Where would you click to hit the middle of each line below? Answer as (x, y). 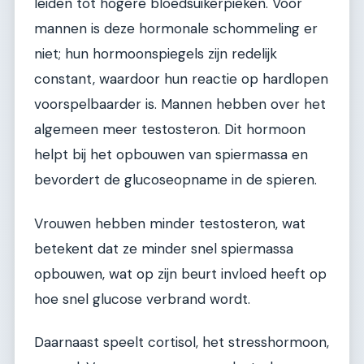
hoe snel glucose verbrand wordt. (142, 299)
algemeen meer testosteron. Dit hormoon (170, 130)
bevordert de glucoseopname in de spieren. (175, 180)
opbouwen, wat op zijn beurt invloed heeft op (180, 273)
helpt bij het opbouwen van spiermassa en (171, 155)
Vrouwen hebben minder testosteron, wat (170, 223)
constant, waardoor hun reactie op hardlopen (181, 79)
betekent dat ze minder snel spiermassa (164, 248)
